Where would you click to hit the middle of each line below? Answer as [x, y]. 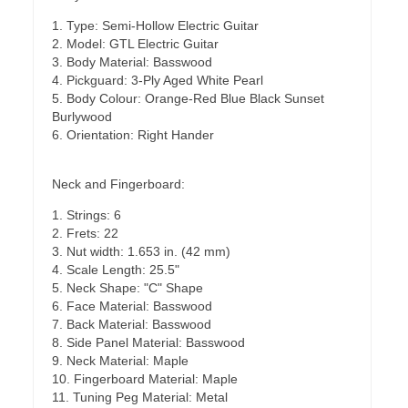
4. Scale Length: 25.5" [116, 270]
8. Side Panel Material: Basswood [148, 342]
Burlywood [82, 117]
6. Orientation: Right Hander [133, 135]
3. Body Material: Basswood [132, 62]
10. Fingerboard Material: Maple [145, 379]
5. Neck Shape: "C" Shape [127, 288]
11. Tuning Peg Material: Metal [140, 397]
